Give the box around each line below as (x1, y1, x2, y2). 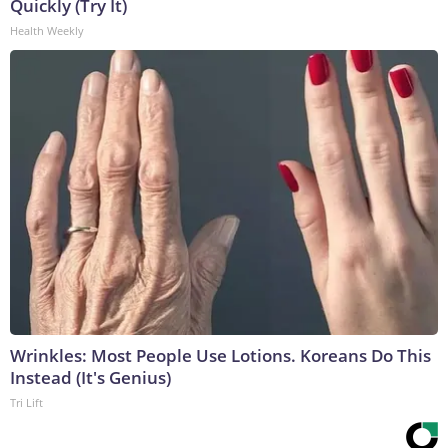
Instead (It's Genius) (10, 365, 171, 389)
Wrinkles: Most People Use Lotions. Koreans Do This (10, 343, 431, 367)
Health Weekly (10, 22, 84, 38)
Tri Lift (10, 394, 43, 410)
